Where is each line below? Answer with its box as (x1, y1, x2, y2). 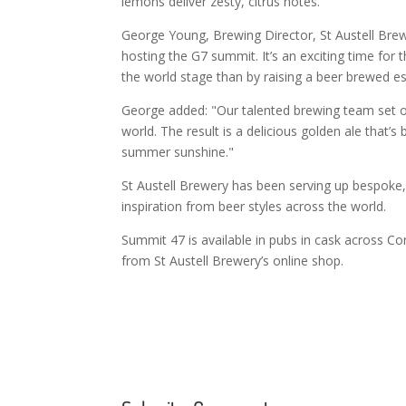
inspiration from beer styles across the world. (121, 198, 387, 216)
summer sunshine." (121, 143, 235, 161)
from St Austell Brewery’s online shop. (121, 252, 344, 270)
